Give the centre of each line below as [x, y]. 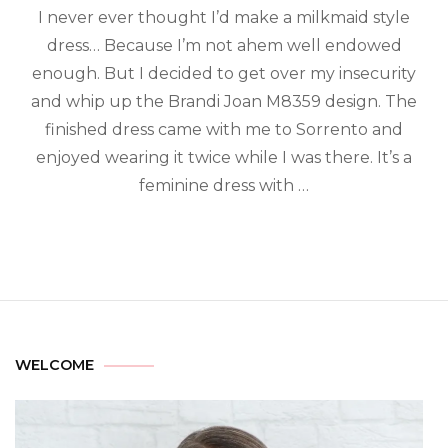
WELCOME [54, 365]
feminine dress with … [224, 185]
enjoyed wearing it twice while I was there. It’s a [224, 157]
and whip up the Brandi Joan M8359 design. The [224, 101]
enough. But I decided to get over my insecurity [224, 73]
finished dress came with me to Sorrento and [224, 129]
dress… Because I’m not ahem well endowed [224, 45]
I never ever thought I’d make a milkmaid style [224, 17]
